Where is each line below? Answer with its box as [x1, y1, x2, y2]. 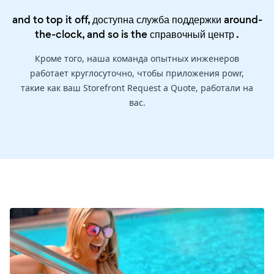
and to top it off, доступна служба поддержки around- [12, 12, 262, 28]
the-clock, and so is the [35, 27, 150, 42]
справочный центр [150, 27, 234, 42]
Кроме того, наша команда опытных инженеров [35, 53, 239, 65]
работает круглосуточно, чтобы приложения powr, [30, 67, 244, 80]
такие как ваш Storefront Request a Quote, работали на [21, 82, 253, 94]
